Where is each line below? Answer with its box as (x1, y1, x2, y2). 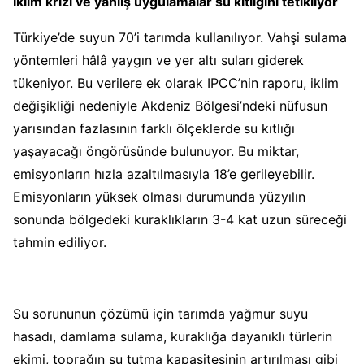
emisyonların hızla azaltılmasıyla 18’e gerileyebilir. (13, 165, 314, 182)
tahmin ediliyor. (13, 233, 110, 250)
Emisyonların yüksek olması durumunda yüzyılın (13, 188, 305, 205)
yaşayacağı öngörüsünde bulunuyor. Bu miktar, (13, 142, 299, 159)
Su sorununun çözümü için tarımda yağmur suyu (13, 305, 308, 322)
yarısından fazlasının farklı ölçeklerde (13, 119, 240, 136)
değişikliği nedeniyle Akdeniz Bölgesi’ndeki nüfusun (13, 97, 327, 114)
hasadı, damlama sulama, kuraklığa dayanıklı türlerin (13, 327, 332, 344)
